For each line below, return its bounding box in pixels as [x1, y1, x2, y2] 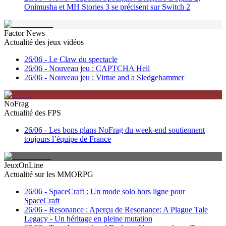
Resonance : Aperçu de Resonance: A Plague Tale [49, 205, 208, 214]
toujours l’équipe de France [24, 135, 111, 143]
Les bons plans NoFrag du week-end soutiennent [49, 126, 205, 134]
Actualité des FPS [4, 108, 61, 117]
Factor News [4, 29, 45, 37]
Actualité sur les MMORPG [4, 170, 93, 179]
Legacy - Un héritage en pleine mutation [24, 214, 152, 223]
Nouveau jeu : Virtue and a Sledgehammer [49, 73, 184, 82]
